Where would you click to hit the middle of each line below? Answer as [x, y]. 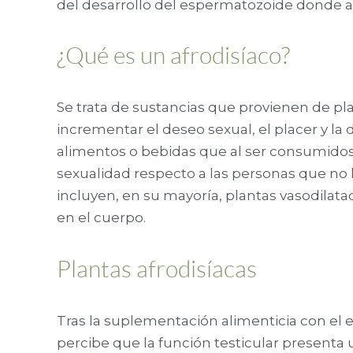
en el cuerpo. [101, 218]
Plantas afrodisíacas [157, 268]
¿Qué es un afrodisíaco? [173, 55]
